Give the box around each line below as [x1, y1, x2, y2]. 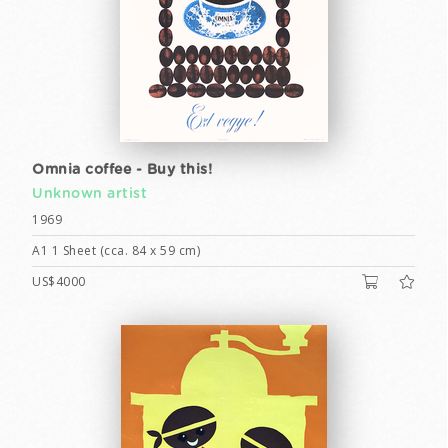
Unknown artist [32, 187, 147, 201]
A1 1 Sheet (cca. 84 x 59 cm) [32, 242, 200, 259]
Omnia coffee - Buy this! [32, 163, 212, 177]
